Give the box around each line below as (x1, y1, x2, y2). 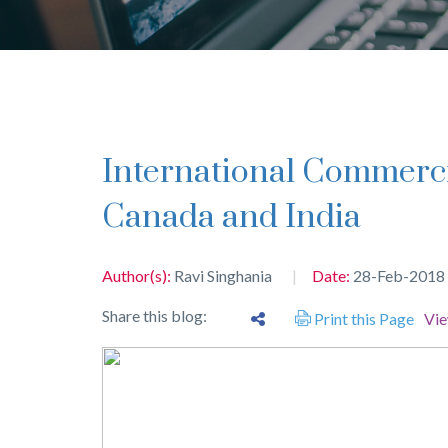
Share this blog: (102, 306, 213, 326)
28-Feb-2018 (353, 266, 445, 286)
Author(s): (102, 266, 174, 286)
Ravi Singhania (174, 266, 272, 286)
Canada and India (102, 197, 361, 239)
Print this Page (311, 309, 414, 329)
